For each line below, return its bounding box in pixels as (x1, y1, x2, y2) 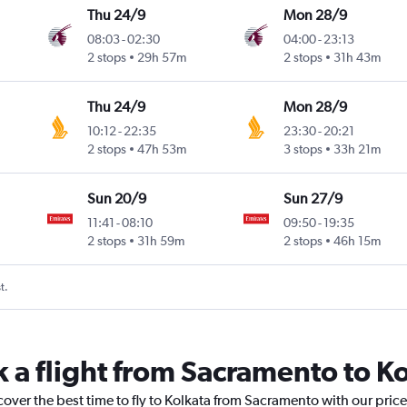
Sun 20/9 (87, 190, 147, 208)
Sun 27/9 (283, 190, 342, 208)
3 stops (283, 142, 323, 157)
